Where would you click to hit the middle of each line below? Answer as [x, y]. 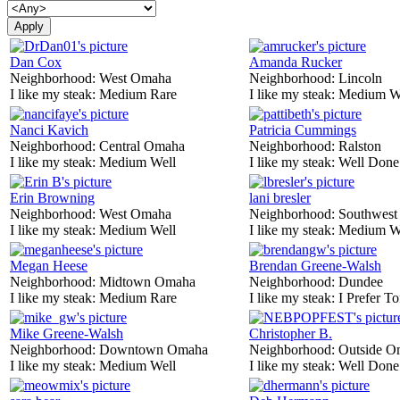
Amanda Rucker [296, 62]
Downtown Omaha [154, 349]
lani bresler [280, 197]
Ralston [360, 146]
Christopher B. [291, 333]
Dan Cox [36, 62]
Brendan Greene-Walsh [315, 265]
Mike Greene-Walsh [67, 333]
